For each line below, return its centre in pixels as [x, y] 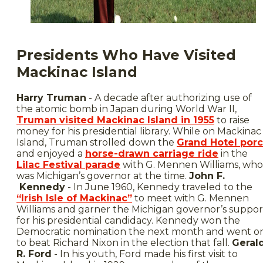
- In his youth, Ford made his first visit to [145, 254]
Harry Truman [51, 97]
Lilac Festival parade [68, 164]
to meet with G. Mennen [190, 198]
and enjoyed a [51, 153]
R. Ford [34, 254]
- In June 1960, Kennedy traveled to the [159, 187]
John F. [207, 176]
